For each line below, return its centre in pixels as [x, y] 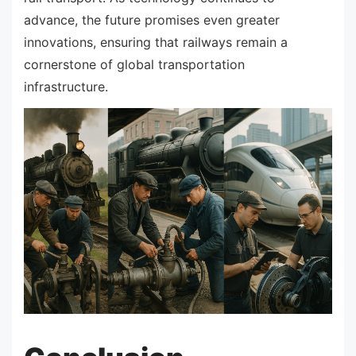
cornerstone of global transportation [134, 64]
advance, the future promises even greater [152, 19]
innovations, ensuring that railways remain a [156, 42]
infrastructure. [66, 86]
